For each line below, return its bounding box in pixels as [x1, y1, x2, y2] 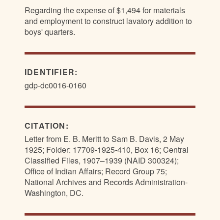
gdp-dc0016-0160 [25, 80, 86, 91]
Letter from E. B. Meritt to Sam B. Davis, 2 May [25, 133, 184, 144]
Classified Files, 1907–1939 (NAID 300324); [25, 155, 179, 166]
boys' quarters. [25, 26, 75, 37]
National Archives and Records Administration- [25, 176, 188, 188]
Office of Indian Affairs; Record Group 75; [25, 165, 167, 177]
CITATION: [25, 120, 71, 131]
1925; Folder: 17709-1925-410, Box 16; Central [25, 144, 189, 155]
